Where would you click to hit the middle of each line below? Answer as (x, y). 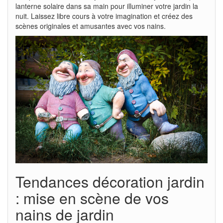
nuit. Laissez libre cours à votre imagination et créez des (104, 16)
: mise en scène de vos (92, 198)
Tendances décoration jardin (110, 181)
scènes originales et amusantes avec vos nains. (91, 26)
